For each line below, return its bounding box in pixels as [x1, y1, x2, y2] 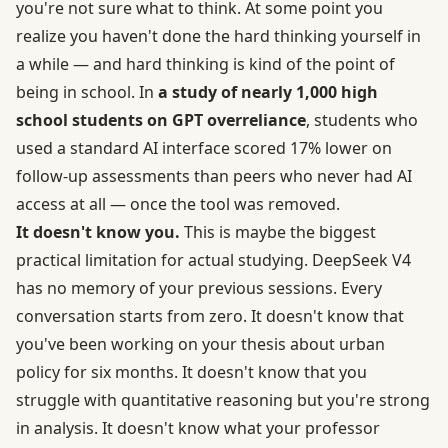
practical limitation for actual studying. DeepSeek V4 [16, 248, 411, 271]
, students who [306, 108, 418, 131]
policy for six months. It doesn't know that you [16, 360, 367, 383]
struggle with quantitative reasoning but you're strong [16, 388, 430, 411]
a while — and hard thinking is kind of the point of [16, 52, 395, 75]
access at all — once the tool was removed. [16, 192, 340, 215]
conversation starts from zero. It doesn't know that [16, 304, 404, 327]
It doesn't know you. [16, 220, 180, 243]
